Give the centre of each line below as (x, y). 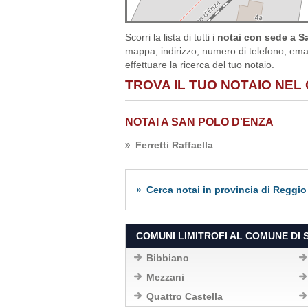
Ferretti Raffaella (174, 145)
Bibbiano (168, 258)
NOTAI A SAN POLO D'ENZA (199, 122)
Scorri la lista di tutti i (171, 37)
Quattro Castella (185, 296)
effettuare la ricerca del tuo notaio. (200, 65)
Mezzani (165, 277)
